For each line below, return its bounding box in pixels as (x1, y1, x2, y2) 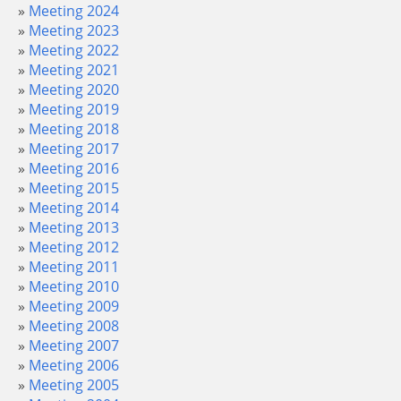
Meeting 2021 (29, 60, 119, 80)
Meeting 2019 (29, 99, 119, 119)
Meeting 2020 (29, 80, 119, 99)
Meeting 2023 (29, 21, 119, 40)
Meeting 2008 (29, 316, 119, 336)
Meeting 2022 (29, 40, 119, 60)
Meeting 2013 (29, 218, 119, 237)
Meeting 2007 (29, 336, 119, 355)
